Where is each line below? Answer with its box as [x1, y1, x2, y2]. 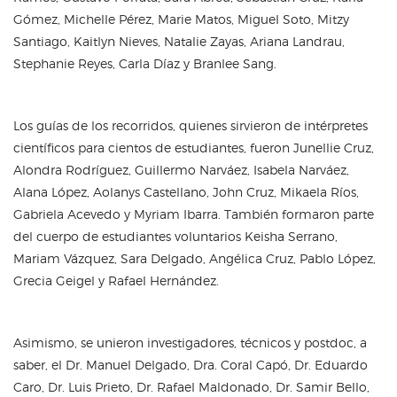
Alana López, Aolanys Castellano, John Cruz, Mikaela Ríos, [13, 183, 359, 199]
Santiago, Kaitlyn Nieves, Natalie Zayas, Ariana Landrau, [13, 33, 345, 49]
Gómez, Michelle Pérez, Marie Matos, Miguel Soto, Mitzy [13, 11, 349, 27]
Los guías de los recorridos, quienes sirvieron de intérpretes [13, 117, 368, 133]
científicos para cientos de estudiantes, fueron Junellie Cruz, [13, 139, 374, 155]
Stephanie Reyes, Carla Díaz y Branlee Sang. [13, 55, 276, 71]
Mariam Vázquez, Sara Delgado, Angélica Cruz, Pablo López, [13, 250, 376, 266]
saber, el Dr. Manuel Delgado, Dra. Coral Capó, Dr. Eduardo [13, 356, 368, 372]
